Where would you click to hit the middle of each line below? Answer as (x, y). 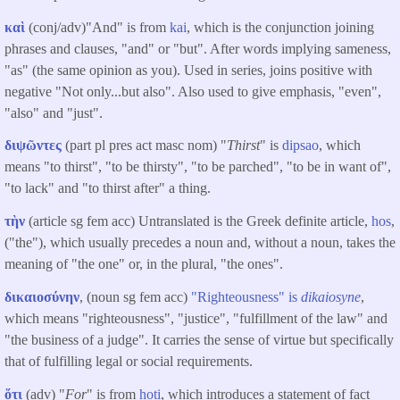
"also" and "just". (54, 112)
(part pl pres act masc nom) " (144, 146)
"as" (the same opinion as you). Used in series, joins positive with (188, 70)
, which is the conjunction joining (280, 27)
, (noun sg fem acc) (135, 297)
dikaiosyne (331, 297)
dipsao (300, 146)
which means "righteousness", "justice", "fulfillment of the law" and (196, 319)
